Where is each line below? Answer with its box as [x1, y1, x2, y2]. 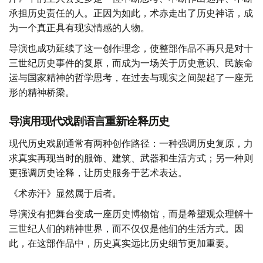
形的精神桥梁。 [9, 86, 75, 99]
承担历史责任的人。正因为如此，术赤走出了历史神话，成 [9, 7, 253, 19]
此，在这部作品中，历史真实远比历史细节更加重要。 [9, 237, 234, 249]
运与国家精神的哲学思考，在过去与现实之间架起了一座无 [9, 72, 253, 84]
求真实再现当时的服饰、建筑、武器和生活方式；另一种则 [9, 152, 253, 164]
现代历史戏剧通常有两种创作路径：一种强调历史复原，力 [9, 137, 253, 150]
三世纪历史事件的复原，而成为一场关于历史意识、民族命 [9, 57, 253, 69]
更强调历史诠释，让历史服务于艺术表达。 [9, 167, 187, 179]
